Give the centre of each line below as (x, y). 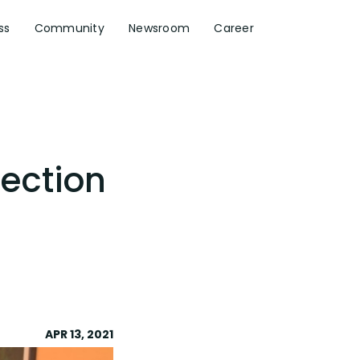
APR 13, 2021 (79, 334)
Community (70, 28)
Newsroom (160, 28)
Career (234, 28)
